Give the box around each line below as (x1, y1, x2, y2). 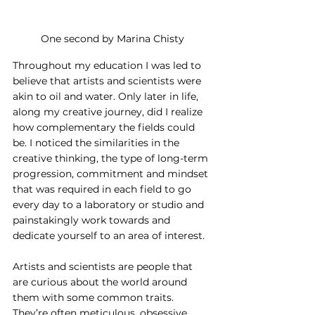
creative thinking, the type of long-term (13, 152, 211, 165)
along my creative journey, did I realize (13, 105, 205, 119)
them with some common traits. (13, 291, 176, 304)
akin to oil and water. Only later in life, (13, 90, 201, 103)
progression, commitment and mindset (13, 167, 211, 181)
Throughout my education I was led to (13, 59, 204, 72)
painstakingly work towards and (13, 214, 173, 227)
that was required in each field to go (13, 183, 194, 196)
